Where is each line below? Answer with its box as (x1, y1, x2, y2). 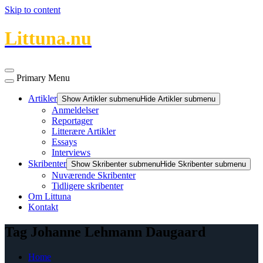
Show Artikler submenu (62, 94, 140, 103)
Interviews (52, 147, 90, 157)
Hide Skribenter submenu (160, 159, 246, 168)
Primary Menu (16, 72, 70, 83)
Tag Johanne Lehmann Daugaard (5, 224, 205, 240)
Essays (52, 136, 77, 147)
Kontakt (28, 201, 58, 212)
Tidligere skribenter (52, 180, 123, 191)
